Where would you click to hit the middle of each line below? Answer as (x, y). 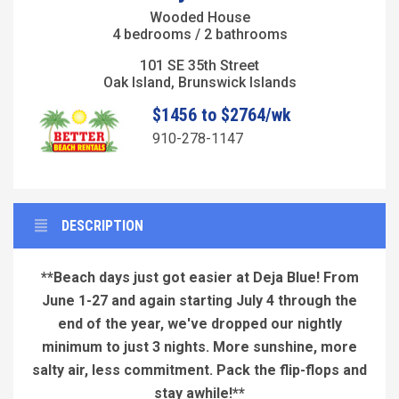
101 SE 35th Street (199, 65)
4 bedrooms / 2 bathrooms (199, 34)
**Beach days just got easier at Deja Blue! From (199, 278)
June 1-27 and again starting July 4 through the (199, 301)
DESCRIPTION (102, 226)
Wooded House (199, 17)
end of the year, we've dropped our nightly (199, 324)
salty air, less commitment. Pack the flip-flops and (199, 370)
